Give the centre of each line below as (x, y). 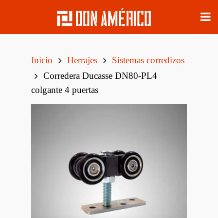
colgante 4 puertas (65, 90)
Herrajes (82, 60)
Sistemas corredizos (148, 60)
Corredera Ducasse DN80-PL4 (99, 76)
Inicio (42, 60)
